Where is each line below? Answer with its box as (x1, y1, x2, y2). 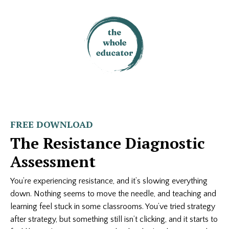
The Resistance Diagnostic (10, 133, 205, 153)
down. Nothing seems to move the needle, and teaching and (10, 189, 216, 198)
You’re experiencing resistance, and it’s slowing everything (10, 176, 208, 186)
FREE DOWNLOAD (10, 118, 93, 130)
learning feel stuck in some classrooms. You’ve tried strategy (10, 202, 215, 211)
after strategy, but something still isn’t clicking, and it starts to (10, 215, 218, 224)
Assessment (10, 151, 96, 172)
